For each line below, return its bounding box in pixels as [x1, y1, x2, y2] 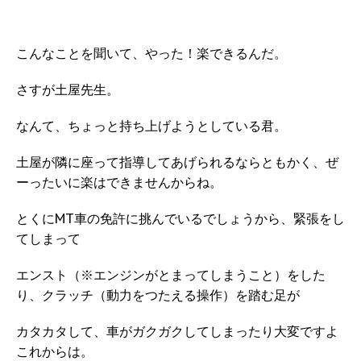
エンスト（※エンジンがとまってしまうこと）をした [16, 267, 326, 284]
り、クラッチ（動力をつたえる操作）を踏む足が [16, 287, 300, 304]
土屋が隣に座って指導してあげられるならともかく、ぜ [16, 154, 338, 171]
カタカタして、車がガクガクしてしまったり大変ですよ [16, 323, 338, 340]
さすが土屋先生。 [16, 81, 119, 98]
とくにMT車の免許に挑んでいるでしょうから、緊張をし [16, 210, 345, 227]
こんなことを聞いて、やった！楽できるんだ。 [16, 45, 287, 62]
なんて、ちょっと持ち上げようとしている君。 [16, 118, 287, 135]
